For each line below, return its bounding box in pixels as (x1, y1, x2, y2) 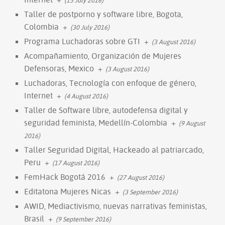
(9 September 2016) (56, 214, 111, 223)
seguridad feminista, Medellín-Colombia (24, 117, 167, 128)
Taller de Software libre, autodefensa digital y (24, 104, 188, 115)
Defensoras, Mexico (24, 63, 94, 73)
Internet (24, 90, 53, 100)
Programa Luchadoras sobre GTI (24, 36, 140, 46)
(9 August (179, 119, 205, 127)
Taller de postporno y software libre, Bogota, (24, 9, 183, 19)
